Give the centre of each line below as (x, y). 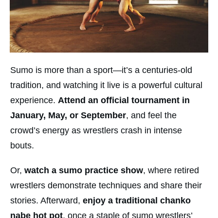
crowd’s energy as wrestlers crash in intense (96, 130)
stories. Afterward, (46, 200)
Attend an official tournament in (124, 100)
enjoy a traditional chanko (137, 200)
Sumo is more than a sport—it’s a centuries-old (101, 70)
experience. (34, 100)
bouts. (23, 145)
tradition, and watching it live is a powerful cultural (106, 85)
